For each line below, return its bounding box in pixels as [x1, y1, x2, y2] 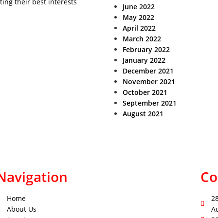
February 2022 [123, 45, 170, 54]
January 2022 [123, 55, 165, 65]
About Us [7, 204, 37, 214]
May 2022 [123, 13, 154, 22]
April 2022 [123, 23, 156, 33]
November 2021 [123, 77, 175, 86]
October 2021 [123, 88, 167, 97]
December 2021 [123, 66, 174, 75]
